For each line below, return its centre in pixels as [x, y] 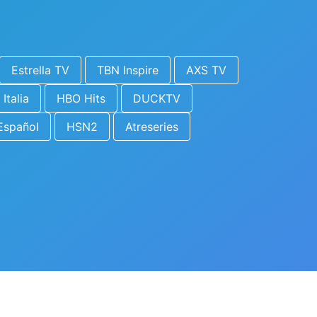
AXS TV [206, 70]
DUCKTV [157, 98]
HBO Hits [81, 98]
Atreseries [152, 127]
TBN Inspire [128, 70]
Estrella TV [40, 70]
